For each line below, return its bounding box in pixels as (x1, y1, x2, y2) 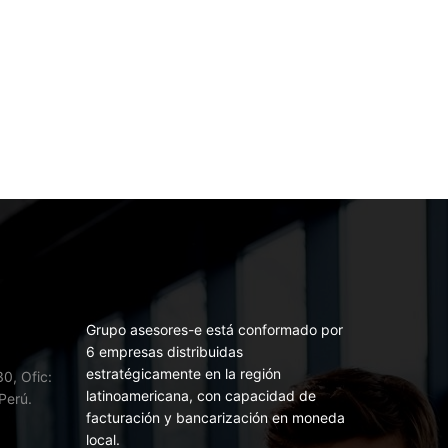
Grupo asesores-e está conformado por (86, 320, 343, 338)
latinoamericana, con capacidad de (86, 386, 316, 404)
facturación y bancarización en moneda (86, 408, 345, 426)
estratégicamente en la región (86, 364, 281, 382)
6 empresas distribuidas (86, 342, 243, 360)
